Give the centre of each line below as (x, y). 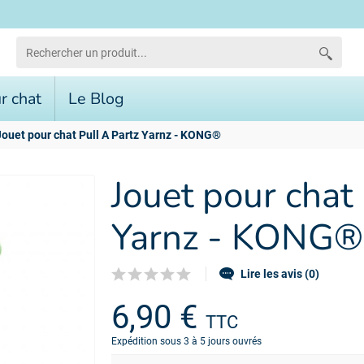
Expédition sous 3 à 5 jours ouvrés (187, 341)
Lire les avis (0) (280, 273)
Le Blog (96, 99)
